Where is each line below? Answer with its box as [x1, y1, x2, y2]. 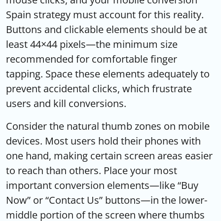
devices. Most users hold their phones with [6, 134, 201, 147]
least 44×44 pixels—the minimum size [6, 37, 178, 51]
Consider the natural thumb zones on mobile [6, 119, 210, 133]
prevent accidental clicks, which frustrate [6, 81, 192, 95]
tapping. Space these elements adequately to [6, 67, 210, 80]
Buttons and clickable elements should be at [6, 22, 207, 36]
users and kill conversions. [6, 96, 126, 110]
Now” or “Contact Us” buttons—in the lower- [6, 193, 207, 207]
